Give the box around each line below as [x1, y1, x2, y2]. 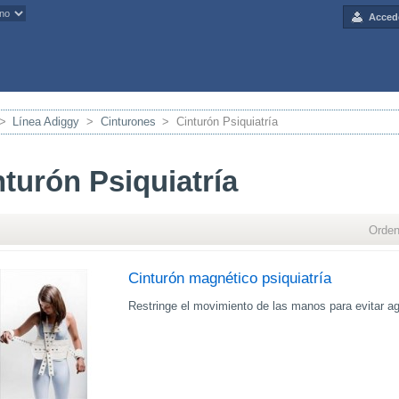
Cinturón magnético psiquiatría [128, 270, 332, 288]
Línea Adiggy [12, 115, 80, 128]
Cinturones [100, 115, 156, 128]
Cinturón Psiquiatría [176, 115, 279, 128]
